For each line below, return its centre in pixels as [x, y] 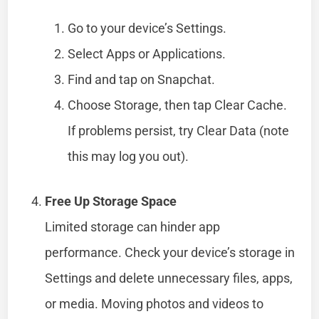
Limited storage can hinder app [133, 226]
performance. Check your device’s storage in [170, 252]
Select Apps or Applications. [147, 53]
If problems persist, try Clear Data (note [179, 130]
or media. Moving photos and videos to [155, 303]
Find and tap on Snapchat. [142, 79]
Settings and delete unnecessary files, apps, [169, 278]
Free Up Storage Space [111, 201]
